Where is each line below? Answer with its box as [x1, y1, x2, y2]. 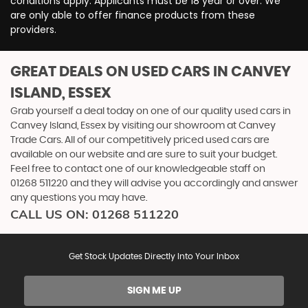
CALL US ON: [10, 206, 92, 222]
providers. [10, 22, 56, 36]
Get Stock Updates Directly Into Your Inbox [69, 252, 239, 261]
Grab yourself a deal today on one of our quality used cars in [10, 106, 291, 116]
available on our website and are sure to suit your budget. [10, 149, 277, 159]
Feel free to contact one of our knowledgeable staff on [10, 164, 265, 174]
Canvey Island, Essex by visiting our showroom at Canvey [10, 120, 276, 131]
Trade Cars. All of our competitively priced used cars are [10, 135, 269, 145]
